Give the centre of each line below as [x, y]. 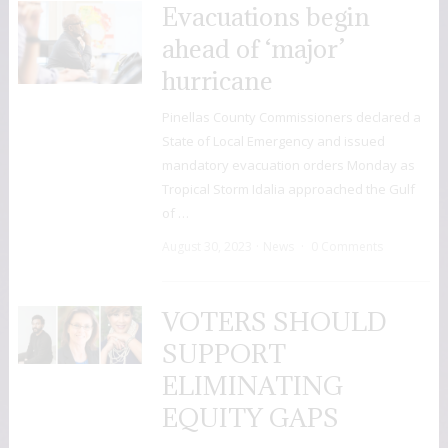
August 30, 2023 [206, 247]
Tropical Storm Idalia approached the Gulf [288, 189]
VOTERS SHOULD [274, 322]
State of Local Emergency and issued [273, 141]
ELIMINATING [252, 386]
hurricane [217, 81]
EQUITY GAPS [250, 418]
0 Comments [346, 247]
